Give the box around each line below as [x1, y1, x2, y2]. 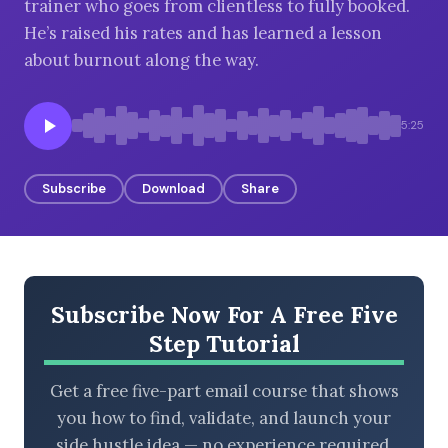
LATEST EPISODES [40, 189, 153, 204]
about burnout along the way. [24, 48, 259, 71]
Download [142, 179, 205, 197]
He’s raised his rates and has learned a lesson [24, 21, 382, 44]
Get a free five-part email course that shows [49, 380, 399, 403]
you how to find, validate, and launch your [57, 407, 391, 430]
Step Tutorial [148, 328, 300, 358]
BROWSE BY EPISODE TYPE [40, 79, 206, 93]
